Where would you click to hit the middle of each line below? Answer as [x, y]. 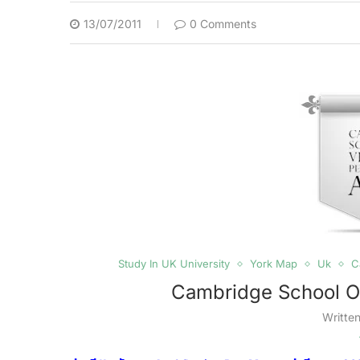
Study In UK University [174, 264]
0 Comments [223, 24]
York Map [273, 264]
